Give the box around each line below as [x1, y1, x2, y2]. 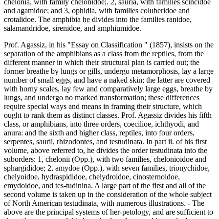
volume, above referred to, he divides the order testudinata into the [4, 146, 207, 154]
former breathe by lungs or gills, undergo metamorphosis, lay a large [4, 66, 214, 75]
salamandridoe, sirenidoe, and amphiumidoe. [4, 23, 141, 32]
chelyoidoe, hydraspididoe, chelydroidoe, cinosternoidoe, [4, 172, 180, 181]
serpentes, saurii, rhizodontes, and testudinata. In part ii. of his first [4, 137, 207, 146]
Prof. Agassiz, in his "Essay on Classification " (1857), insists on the [4, 40, 214, 49]
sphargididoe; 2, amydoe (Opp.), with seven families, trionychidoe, [4, 163, 210, 172]
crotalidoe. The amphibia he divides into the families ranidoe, [4, 15, 192, 23]
